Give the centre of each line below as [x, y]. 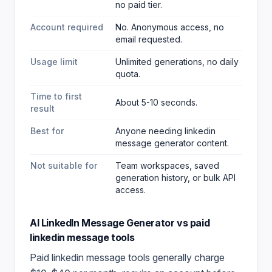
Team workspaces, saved [167, 165]
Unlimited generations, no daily [177, 62]
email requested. [149, 39]
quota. [128, 74]
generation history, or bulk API [175, 178]
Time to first [56, 96]
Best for [47, 131]
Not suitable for [64, 165]
